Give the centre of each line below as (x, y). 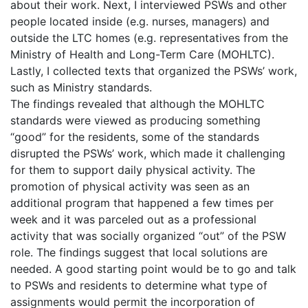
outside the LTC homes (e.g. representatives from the (149, 37)
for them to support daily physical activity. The (133, 169)
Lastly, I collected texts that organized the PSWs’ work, (154, 70)
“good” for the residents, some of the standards (135, 136)
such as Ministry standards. (81, 87)
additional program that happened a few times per (142, 202)
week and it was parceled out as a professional (133, 219)
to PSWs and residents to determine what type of (139, 285)
